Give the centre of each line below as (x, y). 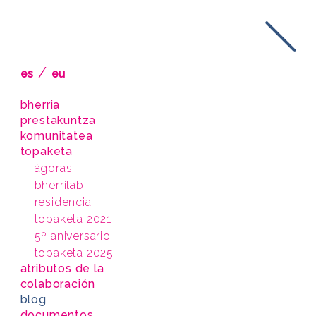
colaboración (58, 284)
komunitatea (56, 136)
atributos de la (62, 268)
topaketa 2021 (73, 219)
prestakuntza (58, 120)
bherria (40, 105)
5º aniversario (72, 236)
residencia (63, 202)
